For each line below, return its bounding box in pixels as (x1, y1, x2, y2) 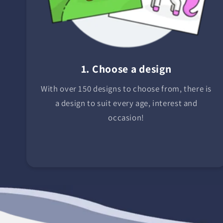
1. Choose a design (81, 61, 172, 76)
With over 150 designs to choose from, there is (41, 83, 212, 95)
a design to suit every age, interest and (55, 98, 198, 109)
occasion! (108, 112, 144, 123)
